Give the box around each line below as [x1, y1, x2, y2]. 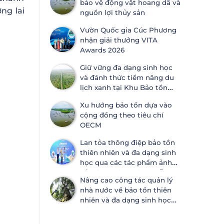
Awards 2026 [79, 46, 124, 54]
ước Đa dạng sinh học [49, 1, 125, 9]
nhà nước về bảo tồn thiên [79, 186, 171, 194]
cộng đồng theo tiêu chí [79, 111, 163, 119]
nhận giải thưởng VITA [79, 36, 157, 44]
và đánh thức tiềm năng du [79, 73, 174, 81]
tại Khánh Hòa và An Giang [79, 206, 173, 214]
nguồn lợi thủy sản [79, 8, 145, 16]
